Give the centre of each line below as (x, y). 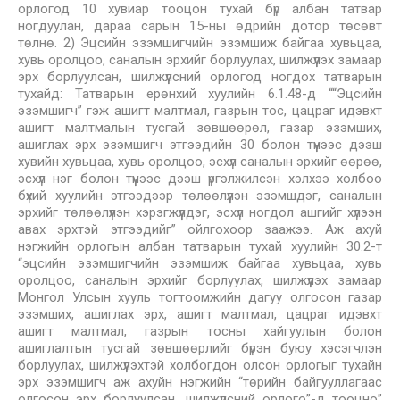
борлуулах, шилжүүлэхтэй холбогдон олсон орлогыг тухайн (200, 365)
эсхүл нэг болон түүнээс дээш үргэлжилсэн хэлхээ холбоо (200, 179)
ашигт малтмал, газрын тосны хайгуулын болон (200, 331)
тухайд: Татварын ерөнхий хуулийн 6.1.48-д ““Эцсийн (200, 94)
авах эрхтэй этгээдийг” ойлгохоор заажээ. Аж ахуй (200, 229)
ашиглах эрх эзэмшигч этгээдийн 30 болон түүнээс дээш (200, 145)
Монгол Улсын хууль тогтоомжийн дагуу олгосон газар (200, 297)
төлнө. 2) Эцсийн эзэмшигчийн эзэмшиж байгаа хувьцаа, (200, 43)
